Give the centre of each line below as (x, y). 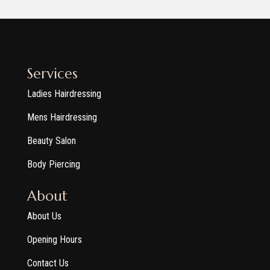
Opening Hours (54, 240)
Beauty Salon (51, 141)
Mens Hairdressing (62, 118)
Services (52, 74)
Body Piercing (53, 165)
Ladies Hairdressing (64, 94)
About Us (44, 216)
